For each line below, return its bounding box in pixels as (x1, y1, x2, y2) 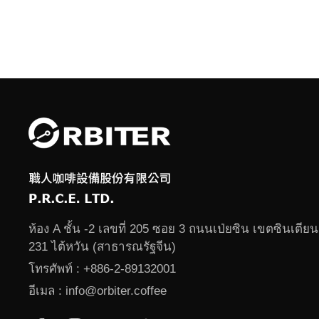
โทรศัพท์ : (28, 262, 83, 276)
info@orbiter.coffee (66, 284, 167, 298)
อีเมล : (28, 284, 66, 298)
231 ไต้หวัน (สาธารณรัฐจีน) (28, 240, 176, 254)
